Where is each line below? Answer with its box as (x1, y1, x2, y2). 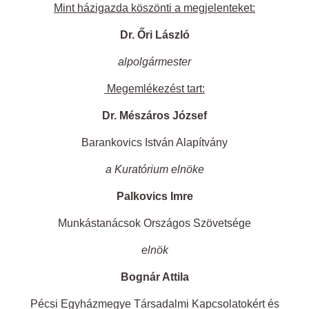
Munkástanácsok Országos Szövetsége (58, 217, 251, 230)
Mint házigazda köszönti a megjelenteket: (54, 2, 255, 14)
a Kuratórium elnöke (105, 163, 204, 176)
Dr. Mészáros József (102, 110, 207, 122)
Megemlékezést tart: (107, 83, 205, 95)
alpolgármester (118, 56, 191, 68)
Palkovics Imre (116, 190, 193, 203)
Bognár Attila (120, 271, 189, 283)
